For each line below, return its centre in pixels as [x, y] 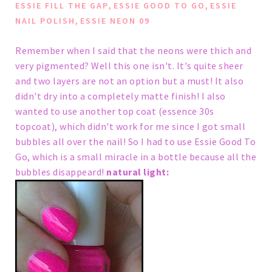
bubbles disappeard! [60, 172]
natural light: [138, 172]
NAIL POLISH [45, 21]
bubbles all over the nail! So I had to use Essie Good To [135, 142]
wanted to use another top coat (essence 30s [115, 111]
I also [213, 96]
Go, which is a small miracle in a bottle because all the [136, 157]
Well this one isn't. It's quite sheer [167, 66]
